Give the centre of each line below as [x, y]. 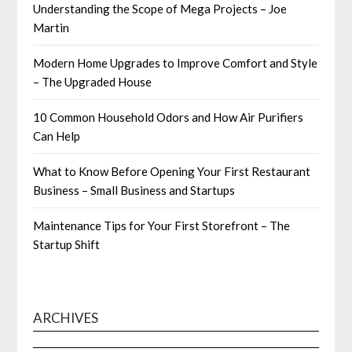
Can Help [57, 136]
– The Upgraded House [93, 81]
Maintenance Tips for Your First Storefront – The [162, 225]
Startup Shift [67, 244]
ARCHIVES [66, 317]
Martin [51, 27]
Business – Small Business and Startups [134, 190]
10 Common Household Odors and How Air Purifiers [169, 117]
